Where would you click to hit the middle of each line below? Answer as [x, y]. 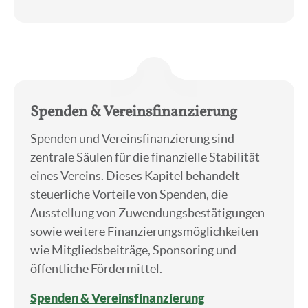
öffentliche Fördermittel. [96, 268]
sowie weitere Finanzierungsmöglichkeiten [144, 231]
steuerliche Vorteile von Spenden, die [129, 194]
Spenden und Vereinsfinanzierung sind [132, 139]
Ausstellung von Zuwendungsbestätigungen [147, 213]
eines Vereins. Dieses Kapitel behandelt [135, 176]
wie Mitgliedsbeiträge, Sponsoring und [133, 250]
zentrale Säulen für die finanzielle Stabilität [145, 157]
